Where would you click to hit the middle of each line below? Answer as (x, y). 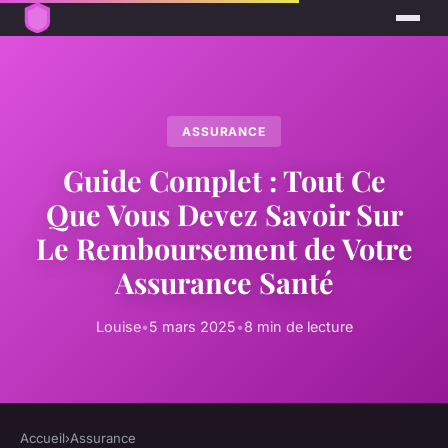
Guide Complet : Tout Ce (224, 180)
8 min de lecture (298, 327)
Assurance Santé (224, 282)
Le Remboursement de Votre (224, 248)
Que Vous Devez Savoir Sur (224, 214)
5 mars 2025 (192, 327)
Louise (118, 327)
